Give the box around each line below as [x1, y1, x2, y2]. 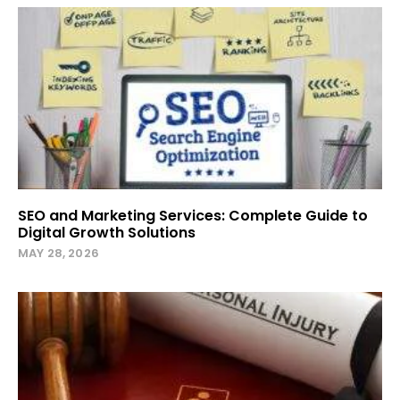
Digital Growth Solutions [18, 221, 196, 243]
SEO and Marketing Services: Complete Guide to [18, 204, 368, 226]
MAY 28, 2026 [18, 244, 99, 262]
